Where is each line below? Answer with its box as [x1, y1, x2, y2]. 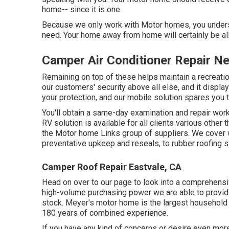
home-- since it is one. [42, 5, 122, 14]
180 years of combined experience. [42, 208, 168, 218]
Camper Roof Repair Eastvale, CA [42, 162, 181, 172]
